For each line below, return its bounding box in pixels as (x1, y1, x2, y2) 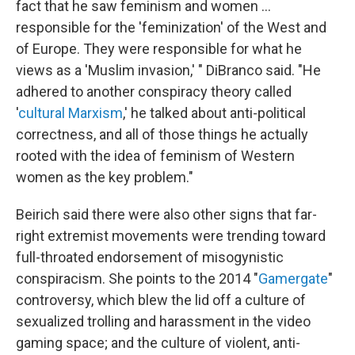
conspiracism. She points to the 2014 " (16, 270, 258, 287)
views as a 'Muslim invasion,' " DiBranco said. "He (16, 62, 321, 78)
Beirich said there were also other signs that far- (16, 206, 317, 223)
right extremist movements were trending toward (16, 227, 326, 244)
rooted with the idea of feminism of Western (16, 147, 295, 164)
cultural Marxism (18, 105, 123, 121)
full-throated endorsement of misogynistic (16, 249, 284, 265)
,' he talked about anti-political (123, 105, 306, 121)
